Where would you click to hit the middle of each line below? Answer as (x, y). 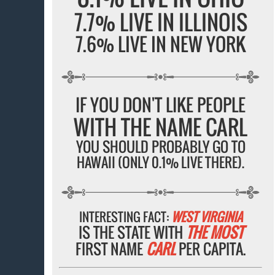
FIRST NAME (110, 249)
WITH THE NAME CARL (161, 126)
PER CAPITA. (211, 249)
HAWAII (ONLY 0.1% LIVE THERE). (161, 162)
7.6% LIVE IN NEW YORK (161, 44)
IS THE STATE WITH (132, 232)
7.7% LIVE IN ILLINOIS (161, 22)
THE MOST (214, 232)
